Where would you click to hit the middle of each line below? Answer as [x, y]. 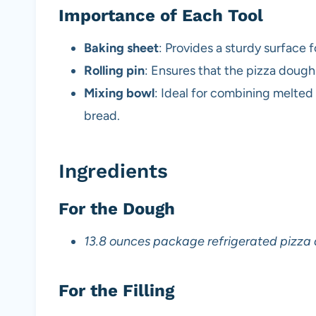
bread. [102, 116]
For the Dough [117, 209]
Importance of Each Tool [161, 16]
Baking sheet [121, 48]
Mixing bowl [119, 93]
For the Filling [116, 291]
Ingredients [113, 171]
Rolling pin [114, 71]
